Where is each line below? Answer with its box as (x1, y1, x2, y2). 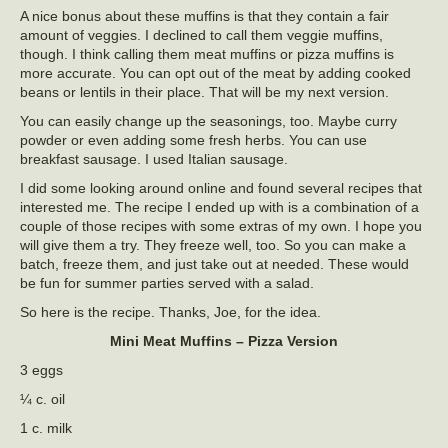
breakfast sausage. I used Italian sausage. (20, 151, 288, 168)
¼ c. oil (20, 391, 65, 408)
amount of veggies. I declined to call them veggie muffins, (20, 27, 383, 44)
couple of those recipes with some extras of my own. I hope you (20, 218, 422, 235)
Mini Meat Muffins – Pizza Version (110, 333, 338, 350)
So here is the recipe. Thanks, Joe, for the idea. (20, 304, 321, 321)
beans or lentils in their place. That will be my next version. (20, 84, 389, 101)
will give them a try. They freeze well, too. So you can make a (20, 237, 406, 254)
